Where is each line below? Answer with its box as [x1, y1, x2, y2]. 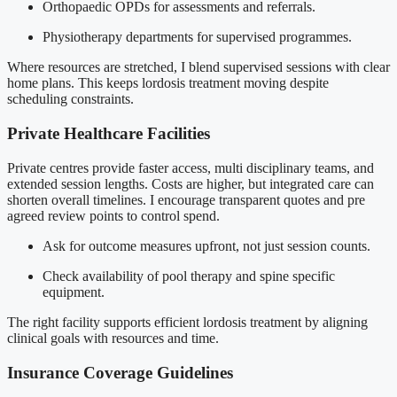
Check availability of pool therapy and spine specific [43, 268, 335, 284]
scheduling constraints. [7, 91, 134, 107]
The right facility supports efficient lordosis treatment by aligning [7, 314, 368, 330]
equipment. [43, 284, 105, 300]
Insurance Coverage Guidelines [7, 362, 233, 382]
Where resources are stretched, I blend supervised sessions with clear [7, 59, 390, 75]
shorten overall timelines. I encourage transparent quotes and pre [7, 191, 365, 207]
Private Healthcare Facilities [7, 124, 210, 144]
